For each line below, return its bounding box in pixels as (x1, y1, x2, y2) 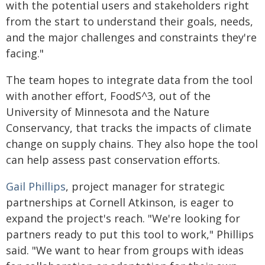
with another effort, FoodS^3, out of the (6, 88, 211, 103)
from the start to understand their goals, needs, (6, 14, 253, 28)
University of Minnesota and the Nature (6, 104, 209, 119)
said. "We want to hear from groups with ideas (6, 243, 244, 257)
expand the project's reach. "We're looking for (6, 211, 240, 225)
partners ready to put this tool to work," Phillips (6, 227, 254, 241)
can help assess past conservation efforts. (6, 152, 220, 167)
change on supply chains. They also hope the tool (6, 136, 258, 151)
